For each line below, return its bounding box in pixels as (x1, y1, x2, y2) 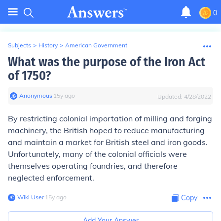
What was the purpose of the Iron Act (8, 54, 205, 70)
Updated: (157, 93, 184, 100)
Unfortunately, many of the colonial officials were (8, 149, 187, 159)
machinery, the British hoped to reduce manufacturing (8, 125, 205, 135)
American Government (65, 41, 127, 49)
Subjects (8, 41, 31, 49)
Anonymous (19, 92, 52, 99)
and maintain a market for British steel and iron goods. (8, 137, 208, 147)
